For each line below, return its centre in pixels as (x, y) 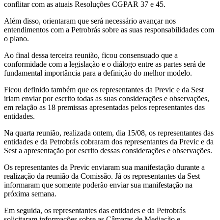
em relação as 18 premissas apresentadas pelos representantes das (104, 108)
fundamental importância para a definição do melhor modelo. (98, 73)
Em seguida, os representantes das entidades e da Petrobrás (95, 211)
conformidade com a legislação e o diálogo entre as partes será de (105, 64)
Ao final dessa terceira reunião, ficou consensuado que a (91, 55)
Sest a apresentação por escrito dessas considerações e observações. (108, 151)
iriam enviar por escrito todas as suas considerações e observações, (107, 99)
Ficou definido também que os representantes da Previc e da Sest (104, 90)
